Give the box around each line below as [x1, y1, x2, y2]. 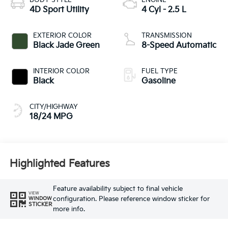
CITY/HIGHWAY [29, 103, 78, 111]
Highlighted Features [9, 158, 110, 170]
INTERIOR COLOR [33, 67, 90, 76]
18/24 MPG [29, 112, 73, 122]
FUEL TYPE [141, 67, 178, 76]
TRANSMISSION [141, 32, 192, 40]
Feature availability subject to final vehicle [52, 184, 183, 193]
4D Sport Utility [29, 5, 89, 15]
